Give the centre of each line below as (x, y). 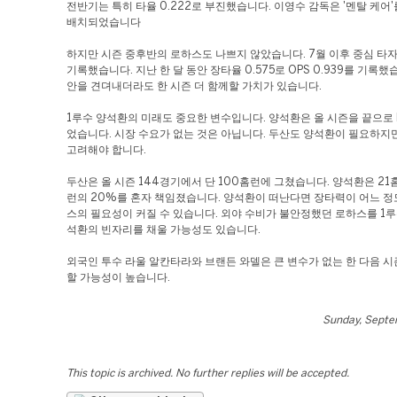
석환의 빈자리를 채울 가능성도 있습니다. (163, 230)
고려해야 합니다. (106, 150)
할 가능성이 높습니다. (118, 278)
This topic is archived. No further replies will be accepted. (208, 374)
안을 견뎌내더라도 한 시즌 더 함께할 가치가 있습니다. (194, 86)
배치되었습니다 (104, 23)
